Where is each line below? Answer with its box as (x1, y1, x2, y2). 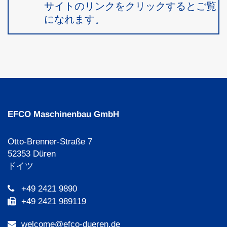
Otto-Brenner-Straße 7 (8, 137, 92, 146)
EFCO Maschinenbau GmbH (8, 109, 119, 119)
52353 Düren (8, 149, 56, 159)
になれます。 (44, 14, 105, 25)
